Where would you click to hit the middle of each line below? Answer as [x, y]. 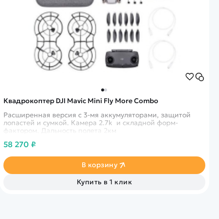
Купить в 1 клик [104, 182]
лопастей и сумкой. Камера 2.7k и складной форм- [90, 122]
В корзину [99, 165]
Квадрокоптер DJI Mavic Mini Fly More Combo [81, 100]
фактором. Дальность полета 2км [60, 130]
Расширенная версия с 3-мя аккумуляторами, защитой [97, 115]
